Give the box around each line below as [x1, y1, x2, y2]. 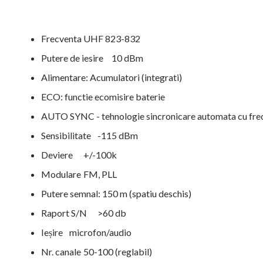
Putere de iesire [41, 52, 103, 63]
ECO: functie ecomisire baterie [41, 91, 165, 102]
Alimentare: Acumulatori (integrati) [41, 72, 182, 83]
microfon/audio [69, 227, 131, 238]
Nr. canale [41, 246, 81, 257]
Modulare [41, 168, 81, 180]
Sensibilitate [41, 130, 91, 141]
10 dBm [112, 52, 143, 63]
